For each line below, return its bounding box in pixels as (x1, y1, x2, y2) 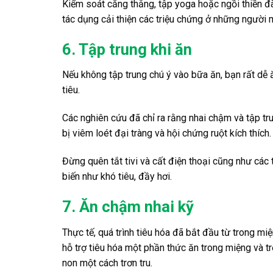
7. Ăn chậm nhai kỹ (62, 197, 194, 216)
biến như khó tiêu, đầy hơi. (62, 170, 172, 182)
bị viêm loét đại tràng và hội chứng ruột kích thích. (62, 127, 271, 140)
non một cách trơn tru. (62, 257, 152, 269)
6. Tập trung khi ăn (62, 40, 192, 58)
